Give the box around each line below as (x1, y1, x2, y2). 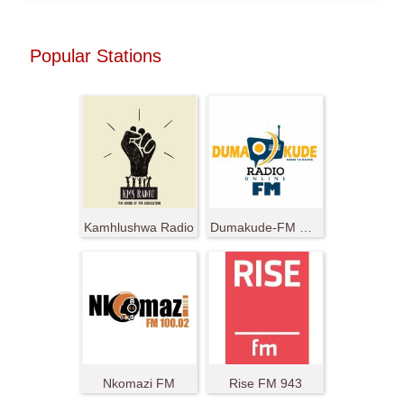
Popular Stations (30, 46, 161, 66)
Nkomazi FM (103, 376, 175, 390)
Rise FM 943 (228, 376, 302, 390)
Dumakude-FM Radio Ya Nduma (299, 220, 312, 234)
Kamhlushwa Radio (84, 220, 194, 234)
